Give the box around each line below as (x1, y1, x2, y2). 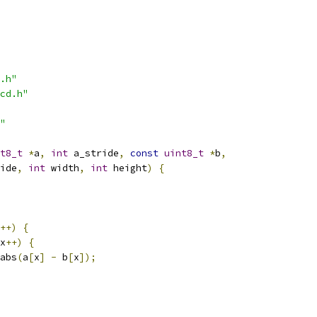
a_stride (68, 147, 119, 159)
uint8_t (164, 147, 204, 159)
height (108, 162, 147, 174)
